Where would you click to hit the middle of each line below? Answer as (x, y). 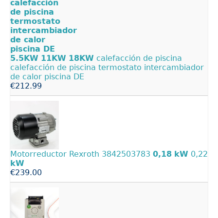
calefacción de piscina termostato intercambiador (107, 68)
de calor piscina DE (47, 77)
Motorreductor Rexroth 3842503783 (82, 154)
